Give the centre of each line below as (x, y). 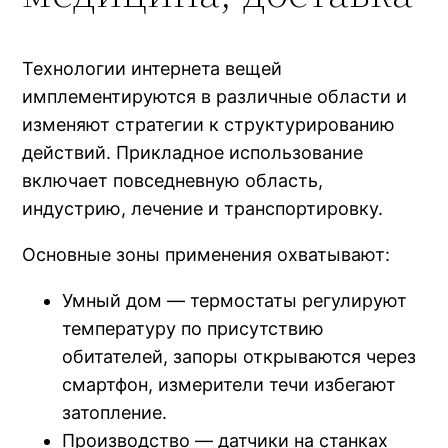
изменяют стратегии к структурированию (209, 124)
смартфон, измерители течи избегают (229, 384)
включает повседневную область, (173, 180)
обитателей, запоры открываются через (239, 356)
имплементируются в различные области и (215, 96)
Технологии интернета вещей (152, 68)
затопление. (115, 412)
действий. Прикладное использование (193, 152)
